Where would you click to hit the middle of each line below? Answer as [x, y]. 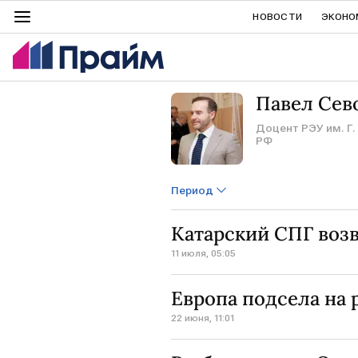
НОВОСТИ [278, 17]
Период [192, 190]
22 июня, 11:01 [203, 318]
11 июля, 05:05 [203, 253]
